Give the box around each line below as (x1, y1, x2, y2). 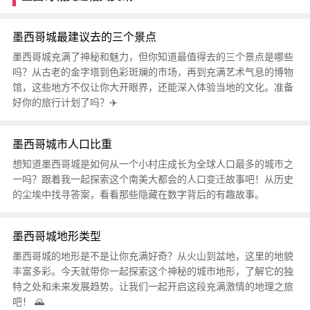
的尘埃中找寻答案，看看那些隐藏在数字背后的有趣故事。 (12, 189, 264, 200)
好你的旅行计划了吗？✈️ (12, 97, 118, 108)
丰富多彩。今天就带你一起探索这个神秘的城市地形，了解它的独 (12, 266, 293, 277)
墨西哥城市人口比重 (12, 138, 112, 150)
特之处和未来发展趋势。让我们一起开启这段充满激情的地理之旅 (12, 281, 293, 292)
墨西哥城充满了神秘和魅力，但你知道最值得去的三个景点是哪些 (12, 51, 293, 62)
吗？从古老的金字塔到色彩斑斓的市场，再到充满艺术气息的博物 (12, 66, 293, 77)
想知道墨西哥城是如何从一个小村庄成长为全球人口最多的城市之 (12, 158, 293, 170)
